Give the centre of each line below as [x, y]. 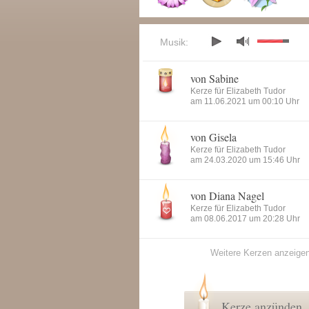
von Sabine [215, 78]
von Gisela [213, 137]
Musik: [174, 42]
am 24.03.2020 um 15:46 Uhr [245, 160]
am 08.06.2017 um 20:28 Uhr [245, 219]
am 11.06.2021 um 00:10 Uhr [245, 101]
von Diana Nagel [227, 196]
